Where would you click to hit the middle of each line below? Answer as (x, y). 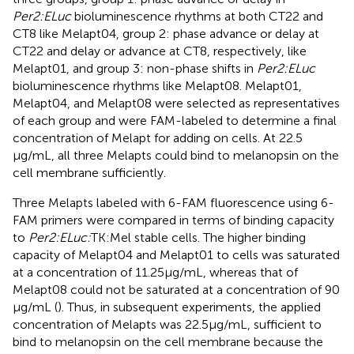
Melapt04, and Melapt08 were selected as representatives (176, 104)
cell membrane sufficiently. (89, 173)
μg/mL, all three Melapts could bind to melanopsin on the (176, 156)
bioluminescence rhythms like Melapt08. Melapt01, (157, 86)
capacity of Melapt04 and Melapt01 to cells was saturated (176, 255)
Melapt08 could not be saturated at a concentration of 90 (176, 290)
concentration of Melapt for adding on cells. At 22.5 (158, 138)
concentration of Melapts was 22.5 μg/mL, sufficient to (167, 325)
